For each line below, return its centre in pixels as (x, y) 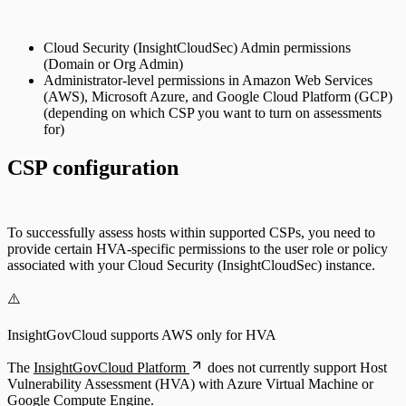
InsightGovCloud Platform (110, 368)
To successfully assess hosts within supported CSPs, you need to (191, 233)
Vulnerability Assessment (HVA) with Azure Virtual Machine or (190, 384)
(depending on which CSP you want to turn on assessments (213, 112)
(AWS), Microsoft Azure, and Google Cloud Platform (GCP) (218, 96)
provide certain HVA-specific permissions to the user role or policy (198, 249)
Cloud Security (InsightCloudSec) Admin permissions (197, 47)
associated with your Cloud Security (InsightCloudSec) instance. (191, 266)
